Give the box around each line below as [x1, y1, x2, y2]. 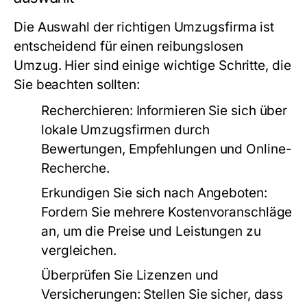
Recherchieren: [41, 103, 133, 119]
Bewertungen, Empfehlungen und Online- [41, 141, 292, 157]
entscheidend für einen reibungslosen [14, 38, 243, 54]
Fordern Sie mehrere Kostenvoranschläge [41, 204, 293, 220]
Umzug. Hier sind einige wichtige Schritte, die [14, 58, 291, 73]
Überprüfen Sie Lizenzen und [41, 267, 219, 283]
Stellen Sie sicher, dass [140, 286, 284, 302]
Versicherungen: [41, 286, 140, 302]
